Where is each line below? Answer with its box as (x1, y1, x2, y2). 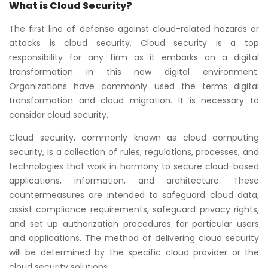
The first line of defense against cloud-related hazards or (9, 22, 259, 35)
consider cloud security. (9, 108, 108, 121)
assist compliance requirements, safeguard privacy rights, (9, 203, 259, 215)
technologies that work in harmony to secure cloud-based (9, 160, 259, 172)
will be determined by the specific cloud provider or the (9, 246, 259, 258)
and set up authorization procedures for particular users (9, 217, 259, 230)
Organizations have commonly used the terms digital (9, 80, 259, 92)
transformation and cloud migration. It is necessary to (9, 94, 259, 106)
